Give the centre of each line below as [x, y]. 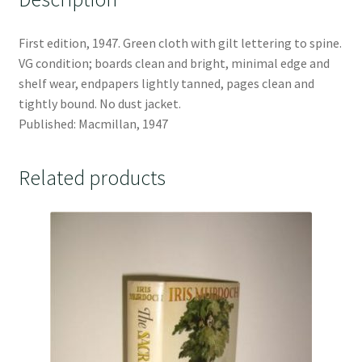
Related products [92, 177]
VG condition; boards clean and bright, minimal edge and [174, 63]
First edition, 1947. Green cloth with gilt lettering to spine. [180, 42]
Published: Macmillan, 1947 [93, 123]
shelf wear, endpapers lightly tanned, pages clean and [166, 83]
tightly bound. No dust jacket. [99, 103]
